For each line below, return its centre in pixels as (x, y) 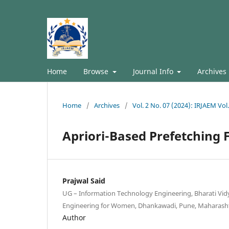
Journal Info (154, 71)
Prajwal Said (84, 180)
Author (74, 217)
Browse (97, 71)
